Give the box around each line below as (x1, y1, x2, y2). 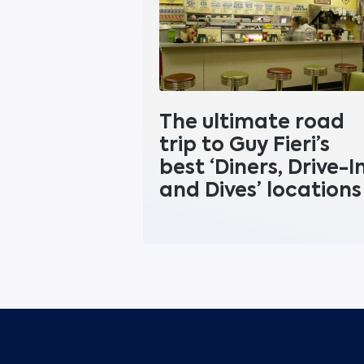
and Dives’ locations (158, 176, 362, 203)
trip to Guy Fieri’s (158, 131, 330, 158)
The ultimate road (158, 108, 344, 135)
